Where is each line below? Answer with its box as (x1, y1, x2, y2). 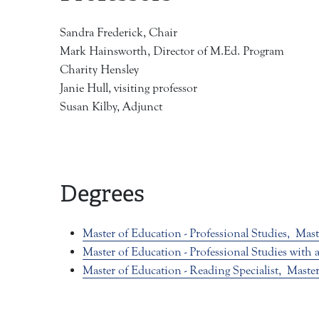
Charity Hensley (60, 63, 139, 78)
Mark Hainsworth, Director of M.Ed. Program (60, 44, 284, 59)
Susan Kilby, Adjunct (60, 100, 162, 115)
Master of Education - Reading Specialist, (83, 263, 284, 278)
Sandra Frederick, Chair (60, 26, 177, 41)
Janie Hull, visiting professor (60, 81, 197, 96)
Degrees (60, 178, 145, 209)
